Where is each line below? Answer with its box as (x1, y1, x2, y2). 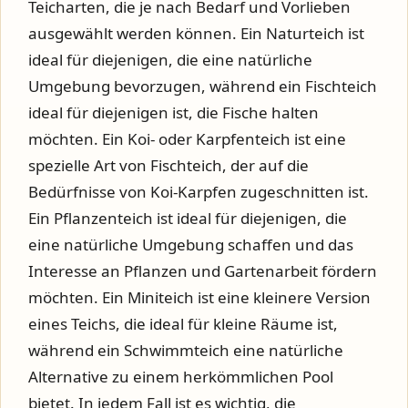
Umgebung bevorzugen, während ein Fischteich (28, 76, 377, 97)
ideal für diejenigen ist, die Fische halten (28, 102, 319, 123)
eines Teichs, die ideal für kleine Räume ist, (28, 313, 338, 334)
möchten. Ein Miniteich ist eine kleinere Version (28, 287, 371, 308)
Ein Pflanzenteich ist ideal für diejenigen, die (28, 208, 347, 229)
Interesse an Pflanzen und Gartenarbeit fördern (28, 260, 377, 281)
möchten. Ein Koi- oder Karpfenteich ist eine (28, 128, 346, 149)
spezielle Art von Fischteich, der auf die (28, 155, 309, 176)
